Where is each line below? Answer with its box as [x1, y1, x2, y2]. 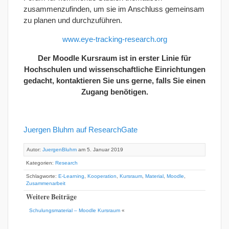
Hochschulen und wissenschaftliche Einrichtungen [24, 65, 205, 74]
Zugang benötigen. [81, 87, 148, 96]
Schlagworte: [26, 173, 58, 179]
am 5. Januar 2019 [77, 147, 123, 152]
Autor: [27, 147, 42, 152]
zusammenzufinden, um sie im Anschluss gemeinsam [24, 5, 204, 13]
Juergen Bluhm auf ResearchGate [24, 125, 138, 134]
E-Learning [58, 173, 84, 179]
